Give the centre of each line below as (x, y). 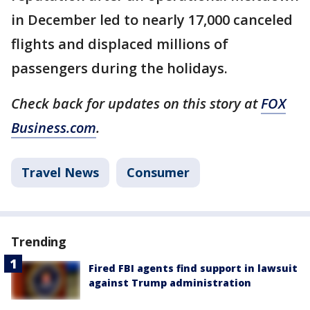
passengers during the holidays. (121, 69)
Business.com (54, 128)
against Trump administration (170, 283)
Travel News (60, 173)
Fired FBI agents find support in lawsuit (193, 268)
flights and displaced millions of (120, 44)
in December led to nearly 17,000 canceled (152, 20)
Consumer (158, 173)
